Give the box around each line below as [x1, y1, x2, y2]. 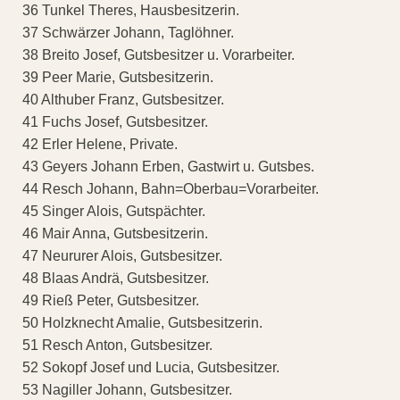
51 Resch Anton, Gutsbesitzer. [22, 337, 212, 354]
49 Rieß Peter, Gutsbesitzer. [22, 293, 199, 309]
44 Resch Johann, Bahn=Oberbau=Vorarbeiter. [22, 181, 319, 197]
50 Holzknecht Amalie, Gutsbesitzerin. [22, 315, 262, 331]
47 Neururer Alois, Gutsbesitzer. [22, 248, 222, 264]
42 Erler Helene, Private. [22, 137, 178, 153]
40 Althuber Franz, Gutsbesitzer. [22, 92, 224, 108]
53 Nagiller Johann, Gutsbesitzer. [22, 382, 232, 398]
